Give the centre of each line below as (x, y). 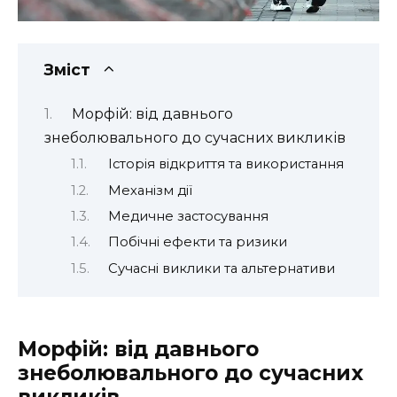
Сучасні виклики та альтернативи (221, 268)
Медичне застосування (188, 217)
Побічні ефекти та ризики (197, 242)
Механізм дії (150, 190)
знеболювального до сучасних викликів (195, 137)
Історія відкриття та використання (226, 164)
